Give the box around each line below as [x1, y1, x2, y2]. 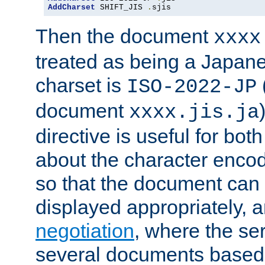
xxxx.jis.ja [129, 101, 259, 124]
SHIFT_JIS [95, 3, 147, 12]
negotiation [35, 219, 134, 243]
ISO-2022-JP [127, 76, 257, 99]
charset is [35, 74, 127, 97]
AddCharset [48, 3, 95, 12]
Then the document [35, 25, 214, 48]
